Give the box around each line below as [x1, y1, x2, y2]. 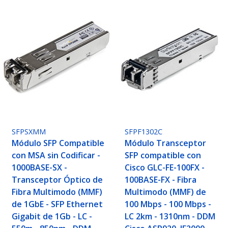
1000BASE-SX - [12, 162, 68, 174]
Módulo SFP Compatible [12, 137, 105, 149]
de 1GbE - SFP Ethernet [12, 198, 103, 210]
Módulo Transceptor [125, 137, 207, 149]
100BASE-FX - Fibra [125, 174, 197, 186]
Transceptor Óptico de [12, 174, 103, 186]
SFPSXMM [12, 127, 46, 137]
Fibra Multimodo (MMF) [12, 186, 103, 198]
